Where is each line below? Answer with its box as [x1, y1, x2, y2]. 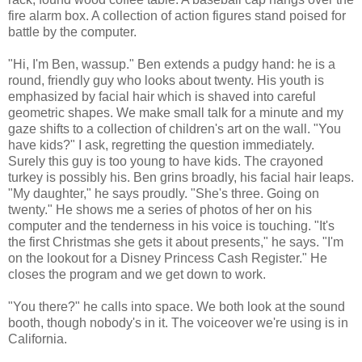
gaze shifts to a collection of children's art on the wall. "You [8, 121, 341, 136]
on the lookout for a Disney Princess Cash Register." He [8, 250, 327, 265]
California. [8, 331, 67, 346]
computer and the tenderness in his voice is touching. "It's [8, 218, 335, 233]
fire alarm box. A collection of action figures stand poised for [8, 8, 346, 23]
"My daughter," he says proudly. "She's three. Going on [8, 186, 319, 200]
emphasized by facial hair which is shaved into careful [8, 89, 316, 103]
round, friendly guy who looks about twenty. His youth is [8, 73, 324, 87]
